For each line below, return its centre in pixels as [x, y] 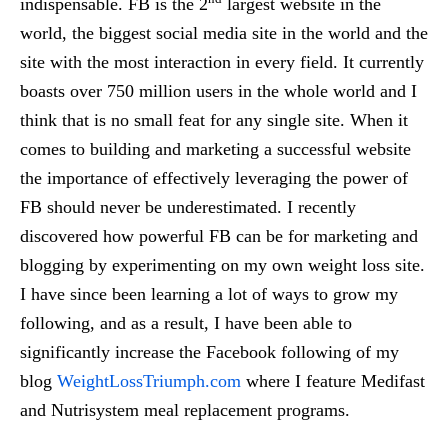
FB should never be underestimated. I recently [188, 207]
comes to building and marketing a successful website [215, 149]
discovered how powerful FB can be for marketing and [219, 236]
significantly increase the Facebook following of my [209, 352]
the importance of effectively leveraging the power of [214, 178]
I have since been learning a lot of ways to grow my [209, 294]
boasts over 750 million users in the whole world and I [218, 91]
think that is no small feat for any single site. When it [214, 120]
